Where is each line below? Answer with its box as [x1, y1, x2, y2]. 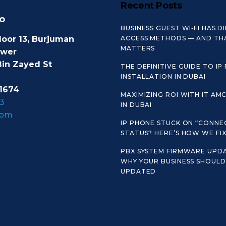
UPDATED [121, 167, 156, 175]
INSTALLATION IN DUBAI [121, 73, 206, 80]
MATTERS [121, 44, 155, 52]
